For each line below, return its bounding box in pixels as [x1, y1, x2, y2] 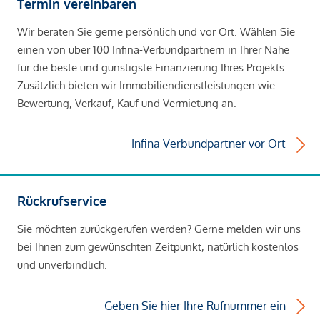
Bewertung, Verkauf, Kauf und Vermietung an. [17, 96, 236, 111]
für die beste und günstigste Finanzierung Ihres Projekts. [17, 61, 287, 75]
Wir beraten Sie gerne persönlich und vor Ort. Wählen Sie [17, 25, 295, 39]
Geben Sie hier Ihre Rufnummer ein [104, 298, 286, 313]
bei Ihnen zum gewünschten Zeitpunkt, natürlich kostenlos [17, 240, 299, 254]
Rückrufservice [17, 193, 106, 209]
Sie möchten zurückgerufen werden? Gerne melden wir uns [17, 222, 301, 236]
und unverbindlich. [17, 258, 107, 272]
